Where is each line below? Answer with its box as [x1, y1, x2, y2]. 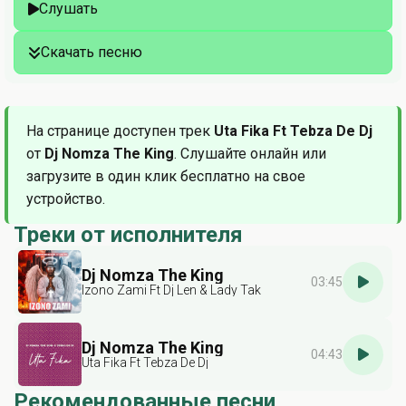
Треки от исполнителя [14, 222, 243, 247]
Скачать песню [41, 43, 142, 61]
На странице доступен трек [26, 122, 214, 140]
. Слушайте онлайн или [174, 145, 326, 162]
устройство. [26, 190, 105, 208]
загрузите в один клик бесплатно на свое [26, 168, 305, 185]
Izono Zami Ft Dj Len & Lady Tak [82, 283, 261, 297]
